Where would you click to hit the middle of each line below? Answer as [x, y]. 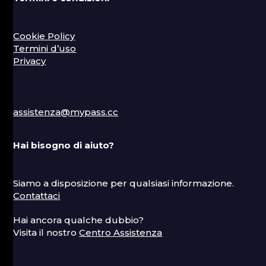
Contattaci [37, 196]
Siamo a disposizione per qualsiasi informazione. [124, 183]
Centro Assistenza [121, 233]
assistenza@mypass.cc [66, 112]
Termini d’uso [45, 49]
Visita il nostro [46, 233]
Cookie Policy [44, 36]
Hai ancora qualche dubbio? [79, 220]
